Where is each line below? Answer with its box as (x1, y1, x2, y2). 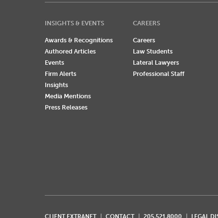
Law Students (132, 48, 173, 55)
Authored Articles (45, 48, 96, 55)
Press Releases (45, 104, 88, 111)
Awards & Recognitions (45, 36, 113, 44)
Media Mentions (45, 92, 91, 100)
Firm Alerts (45, 70, 76, 78)
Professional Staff (132, 70, 184, 78)
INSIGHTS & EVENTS (45, 19, 104, 27)
